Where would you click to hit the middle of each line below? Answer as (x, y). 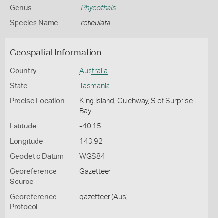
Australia (93, 71)
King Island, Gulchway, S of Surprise (136, 101)
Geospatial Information (55, 53)
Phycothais (98, 8)
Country (23, 71)
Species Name (34, 23)
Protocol (24, 207)
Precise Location (37, 101)
